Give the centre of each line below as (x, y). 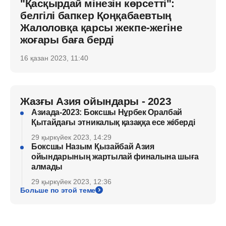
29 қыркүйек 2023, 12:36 (71, 181)
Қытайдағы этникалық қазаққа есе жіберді (113, 122)
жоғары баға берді (67, 39)
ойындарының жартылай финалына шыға (115, 156)
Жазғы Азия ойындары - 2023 (96, 101)
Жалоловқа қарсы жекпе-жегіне (101, 27)
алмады (47, 166)
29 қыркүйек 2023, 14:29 (71, 137)
